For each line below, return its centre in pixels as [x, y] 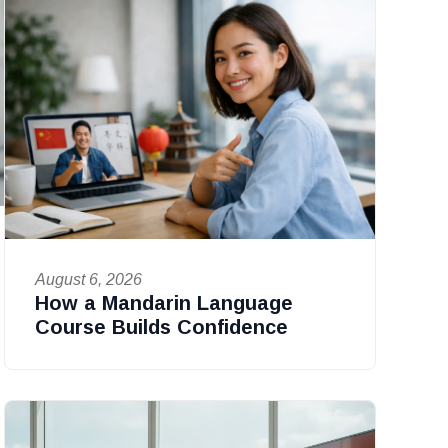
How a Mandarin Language [163, 302]
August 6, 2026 [88, 279]
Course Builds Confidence [161, 326]
